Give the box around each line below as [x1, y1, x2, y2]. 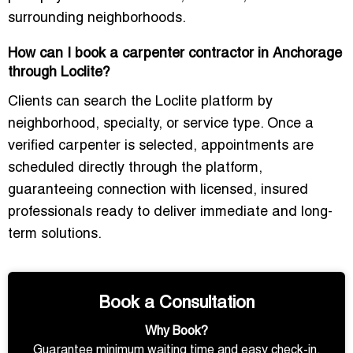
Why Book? [145, 326, 208, 338]
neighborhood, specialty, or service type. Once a [8, 117, 314, 132]
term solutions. [8, 228, 102, 242]
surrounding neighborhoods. [8, 12, 186, 26]
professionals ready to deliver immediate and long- [8, 206, 333, 220]
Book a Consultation [98, 295, 255, 313]
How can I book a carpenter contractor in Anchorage [8, 47, 342, 61]
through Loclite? [8, 66, 110, 80]
